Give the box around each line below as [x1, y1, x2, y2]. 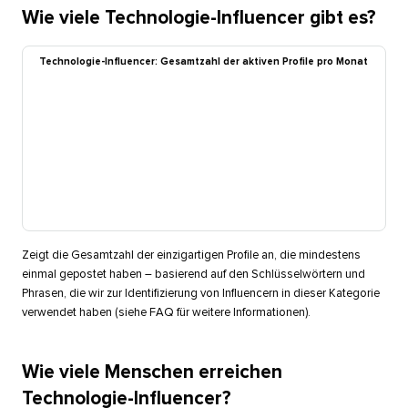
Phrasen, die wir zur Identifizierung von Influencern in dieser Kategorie [21, 288, 380, 301]
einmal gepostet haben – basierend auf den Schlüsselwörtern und [21, 269, 365, 281]
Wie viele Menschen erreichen [21, 362, 282, 382]
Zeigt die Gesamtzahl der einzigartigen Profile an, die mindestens [21, 250, 361, 262]
